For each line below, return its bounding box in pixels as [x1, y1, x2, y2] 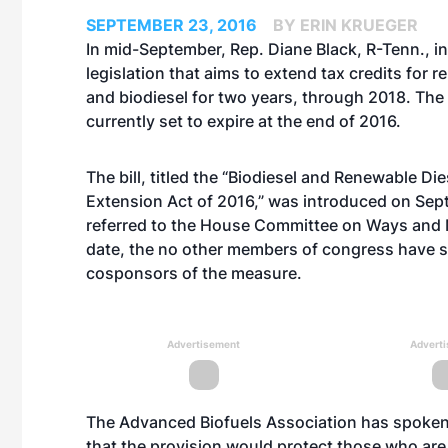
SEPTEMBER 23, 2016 [86, 15, 257, 35]
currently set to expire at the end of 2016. [86, 111, 401, 131]
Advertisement [167, 338, 240, 350]
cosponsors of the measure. [86, 263, 302, 283]
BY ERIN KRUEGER [273, 15, 418, 35]
